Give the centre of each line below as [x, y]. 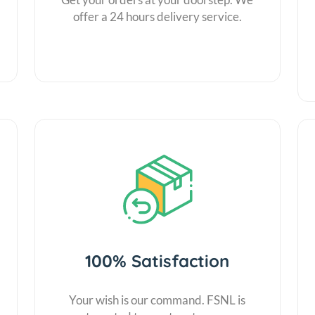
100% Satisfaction [157, 261]
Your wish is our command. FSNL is [157, 300]
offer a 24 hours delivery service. [157, 16]
